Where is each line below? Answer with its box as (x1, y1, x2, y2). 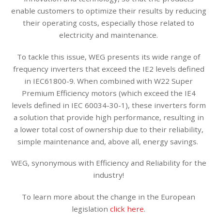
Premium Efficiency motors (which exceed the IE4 (21, 88, 196, 98)
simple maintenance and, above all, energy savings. (17, 136, 200, 146)
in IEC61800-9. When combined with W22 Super (24, 76, 193, 86)
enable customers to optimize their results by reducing (11, 5, 206, 15)
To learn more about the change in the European (22, 192, 195, 202)
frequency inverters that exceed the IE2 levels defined (13, 63, 204, 74)
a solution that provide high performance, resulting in (13, 112, 204, 122)
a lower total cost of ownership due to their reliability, (14, 124, 203, 134)
